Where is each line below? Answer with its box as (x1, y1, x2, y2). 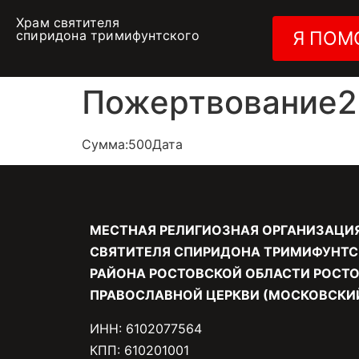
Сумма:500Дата (82, 136, 183, 152)
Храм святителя (16, 14, 119, 30)
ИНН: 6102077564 (90, 320, 202, 337)
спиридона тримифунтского (16, 27, 200, 43)
